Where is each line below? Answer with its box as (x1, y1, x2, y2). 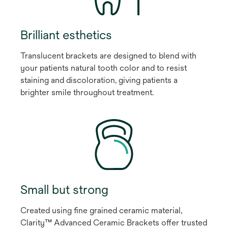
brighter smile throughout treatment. (20, 87, 154, 97)
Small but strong (20, 182, 108, 196)
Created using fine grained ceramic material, (20, 205, 182, 215)
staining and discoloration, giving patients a (20, 75, 178, 85)
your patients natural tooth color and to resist (20, 63, 187, 73)
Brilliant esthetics (20, 27, 112, 42)
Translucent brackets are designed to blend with (20, 50, 196, 61)
